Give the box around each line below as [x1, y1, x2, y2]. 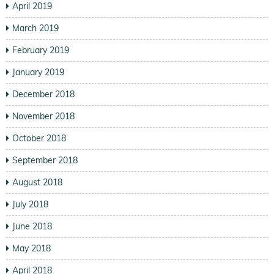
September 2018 [12, 154, 78, 166]
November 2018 [12, 110, 75, 122]
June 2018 [12, 220, 52, 232]
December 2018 [12, 88, 75, 100]
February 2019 [12, 44, 69, 56]
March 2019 [12, 22, 59, 34]
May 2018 [12, 242, 51, 254]
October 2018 [12, 132, 66, 144]
